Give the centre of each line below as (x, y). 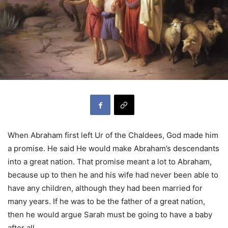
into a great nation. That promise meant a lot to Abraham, (110, 162)
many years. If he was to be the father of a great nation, (106, 202)
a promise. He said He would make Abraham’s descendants (113, 149)
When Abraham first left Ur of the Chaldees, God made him (113, 135)
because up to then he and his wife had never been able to (113, 175)
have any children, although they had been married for (105, 188)
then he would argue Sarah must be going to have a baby (110, 215)
